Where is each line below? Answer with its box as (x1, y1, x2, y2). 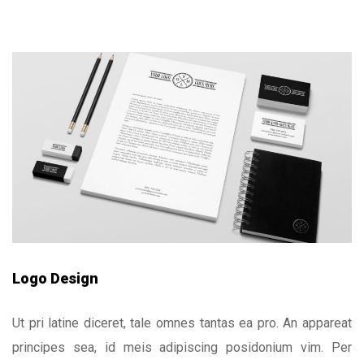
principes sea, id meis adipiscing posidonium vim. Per (12, 340, 352, 356)
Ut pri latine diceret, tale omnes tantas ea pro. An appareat (12, 315, 352, 331)
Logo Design (12, 269, 98, 287)
